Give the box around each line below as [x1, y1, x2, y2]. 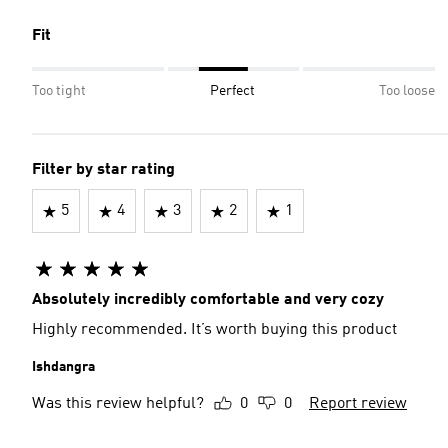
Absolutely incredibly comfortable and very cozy [32, 292, 384, 308]
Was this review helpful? [32, 396, 204, 412]
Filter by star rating [32, 162, 175, 178]
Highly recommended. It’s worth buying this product [32, 322, 397, 338]
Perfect [210, 84, 255, 98]
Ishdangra [32, 360, 95, 374]
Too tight [32, 84, 86, 98]
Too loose [379, 84, 435, 98]
